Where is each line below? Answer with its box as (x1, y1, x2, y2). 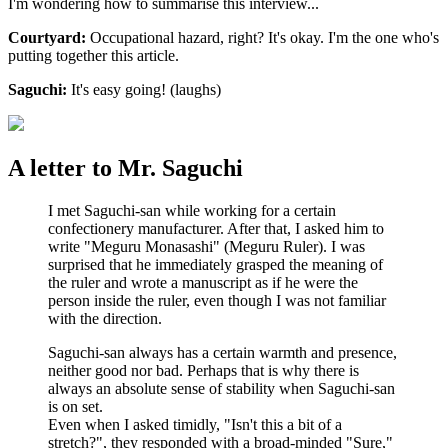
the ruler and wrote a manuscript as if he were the (48, 274, 358, 292)
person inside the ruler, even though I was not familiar (48, 292, 386, 310)
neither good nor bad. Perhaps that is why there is (48, 362, 359, 380)
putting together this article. (8, 47, 179, 65)
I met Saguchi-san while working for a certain (48, 202, 336, 220)
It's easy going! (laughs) (67, 81, 221, 99)
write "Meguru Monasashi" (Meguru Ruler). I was (48, 238, 365, 256)
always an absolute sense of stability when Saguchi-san (48, 380, 395, 398)
